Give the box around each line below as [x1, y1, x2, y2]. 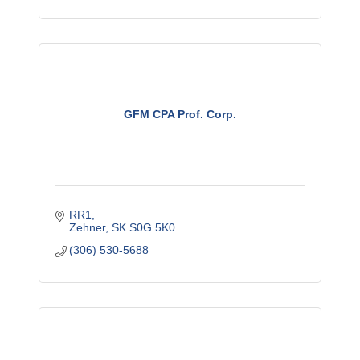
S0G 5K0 [129, 221, 176, 235]
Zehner [69, 221, 106, 235]
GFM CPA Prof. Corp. [124, 108, 236, 121]
